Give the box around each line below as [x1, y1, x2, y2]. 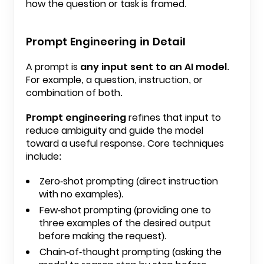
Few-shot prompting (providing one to [39, 203, 211, 217]
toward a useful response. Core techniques [26, 137, 224, 150]
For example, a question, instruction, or [26, 73, 203, 87]
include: [26, 150, 61, 163]
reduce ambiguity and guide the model [26, 124, 203, 137]
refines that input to [126, 111, 221, 124]
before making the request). [39, 229, 167, 243]
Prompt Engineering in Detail [26, 34, 186, 49]
